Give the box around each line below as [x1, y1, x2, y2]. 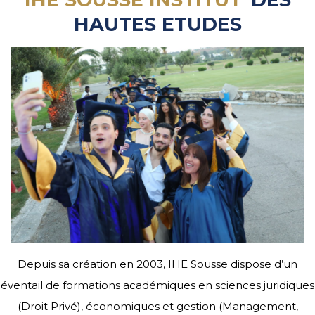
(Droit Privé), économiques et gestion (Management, [17, 299, 298, 313]
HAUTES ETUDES [73, 13, 242, 36]
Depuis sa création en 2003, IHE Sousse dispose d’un [18, 257, 297, 271]
